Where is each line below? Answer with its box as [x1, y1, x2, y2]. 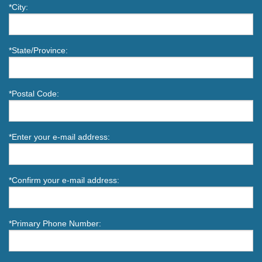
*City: [9, 2, 28, 12]
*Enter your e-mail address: [9, 132, 110, 142]
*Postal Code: [9, 89, 59, 99]
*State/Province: [9, 46, 68, 56]
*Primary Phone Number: [9, 219, 101, 229]
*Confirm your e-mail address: [9, 175, 119, 185]
